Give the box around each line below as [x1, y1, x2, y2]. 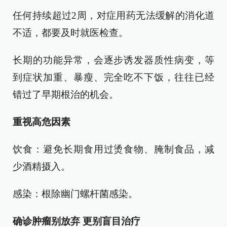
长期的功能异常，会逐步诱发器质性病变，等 [13, 55, 214, 65]
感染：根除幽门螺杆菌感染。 [13, 188, 138, 199]
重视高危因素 [13, 117, 70, 127]
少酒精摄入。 [13, 161, 70, 172]
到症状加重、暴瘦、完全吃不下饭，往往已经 [13, 72, 214, 83]
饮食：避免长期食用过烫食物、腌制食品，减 [13, 144, 214, 155]
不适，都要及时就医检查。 [13, 27, 128, 38]
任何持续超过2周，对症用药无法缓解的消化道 [13, 10, 214, 21]
